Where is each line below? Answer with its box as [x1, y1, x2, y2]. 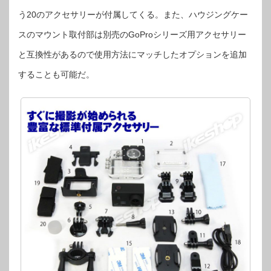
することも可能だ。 [18, 69, 94, 79]
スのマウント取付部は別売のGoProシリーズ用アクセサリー [18, 29, 246, 39]
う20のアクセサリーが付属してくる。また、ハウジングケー [18, 9, 248, 19]
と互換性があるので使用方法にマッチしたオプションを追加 [18, 49, 247, 59]
